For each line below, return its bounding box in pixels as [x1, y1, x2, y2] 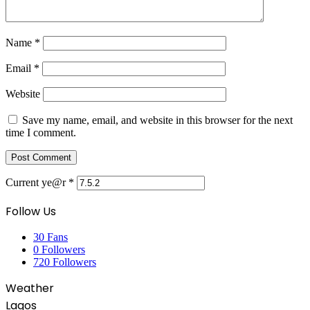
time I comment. [6, 126, 76, 138]
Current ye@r [6, 176, 69, 188]
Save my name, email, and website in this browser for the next [22, 113, 293, 126]
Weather [6, 280, 54, 296]
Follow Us [6, 203, 56, 219]
